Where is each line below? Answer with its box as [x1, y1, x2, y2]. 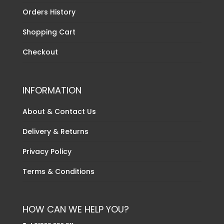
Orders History [22, 7, 75, 17]
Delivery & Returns [22, 126, 88, 136]
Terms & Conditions [22, 166, 94, 176]
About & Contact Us [22, 106, 96, 116]
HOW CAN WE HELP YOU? [22, 202, 129, 215]
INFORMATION [22, 83, 81, 96]
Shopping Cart [22, 27, 75, 37]
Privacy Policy [22, 146, 71, 156]
